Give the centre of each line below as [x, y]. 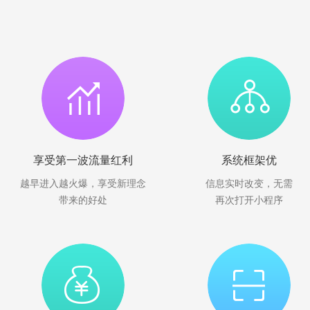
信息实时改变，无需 [249, 183]
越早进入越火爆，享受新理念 [83, 183]
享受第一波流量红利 [83, 160]
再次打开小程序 [249, 200]
